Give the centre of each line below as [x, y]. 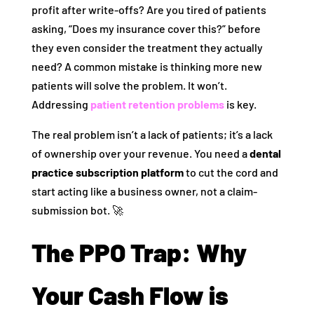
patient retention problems [157, 104]
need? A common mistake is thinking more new [146, 67]
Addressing [61, 104]
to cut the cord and [231, 172]
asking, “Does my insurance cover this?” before [146, 29]
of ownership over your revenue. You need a [140, 153]
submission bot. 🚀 [77, 210]
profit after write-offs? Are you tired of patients [149, 10]
